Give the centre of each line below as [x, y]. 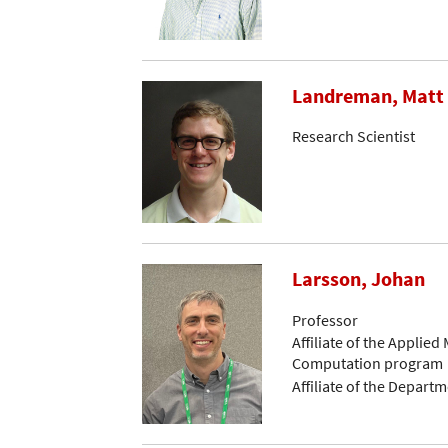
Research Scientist [353, 136]
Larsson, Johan [358, 279]
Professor [325, 319]
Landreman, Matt [368, 95]
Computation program [367, 363]
